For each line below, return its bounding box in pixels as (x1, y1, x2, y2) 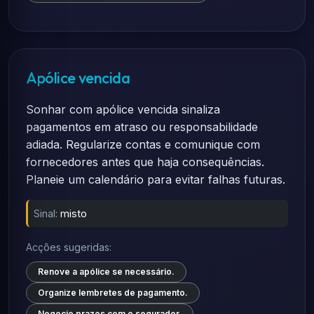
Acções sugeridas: (26, 241, 111, 253)
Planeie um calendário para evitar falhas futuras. (26, 172, 285, 186)
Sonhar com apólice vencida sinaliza (26, 102, 220, 116)
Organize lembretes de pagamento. (38, 287, 188, 298)
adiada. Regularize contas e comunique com (26, 137, 260, 151)
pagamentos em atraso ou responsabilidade (26, 120, 258, 134)
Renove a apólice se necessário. (38, 266, 175, 277)
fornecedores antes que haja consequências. (26, 155, 264, 169)
